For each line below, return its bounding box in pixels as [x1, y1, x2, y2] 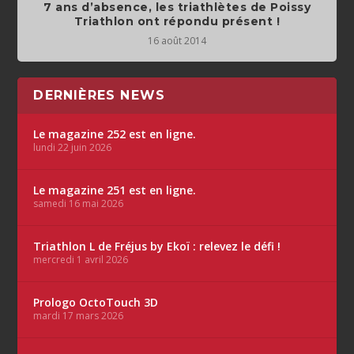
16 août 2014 [148, 33, 206, 47]
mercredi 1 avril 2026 [33, 252, 129, 266]
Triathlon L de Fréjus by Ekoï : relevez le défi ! [33, 238, 281, 254]
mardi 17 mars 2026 [33, 308, 124, 322]
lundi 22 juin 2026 [33, 140, 112, 154]
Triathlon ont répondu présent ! [73, 13, 281, 28]
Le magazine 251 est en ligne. [33, 182, 197, 198]
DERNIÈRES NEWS [33, 87, 166, 103]
